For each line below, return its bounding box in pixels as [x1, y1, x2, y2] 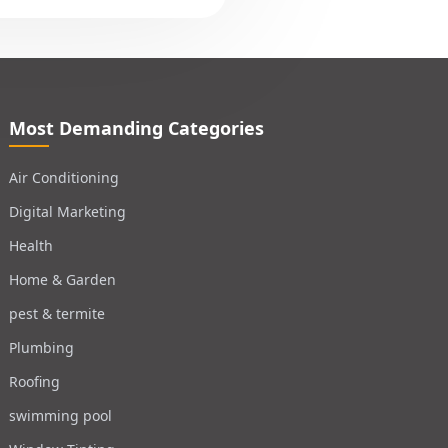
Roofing [8, 372, 60, 391]
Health [8, 236, 53, 255]
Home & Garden [8, 270, 116, 289]
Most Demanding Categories [8, 116, 264, 140]
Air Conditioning [8, 168, 119, 187]
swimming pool [8, 406, 112, 425]
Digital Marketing [8, 202, 126, 221]
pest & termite [8, 304, 105, 323]
